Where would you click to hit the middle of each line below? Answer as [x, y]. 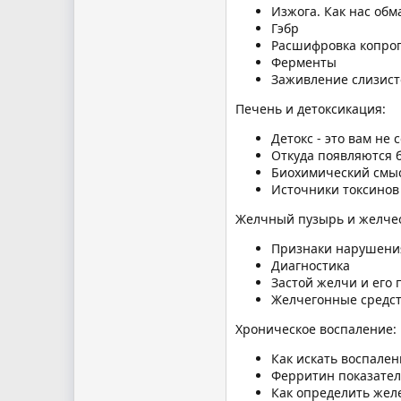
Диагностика [311, 265]
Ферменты [304, 62]
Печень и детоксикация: [311, 108]
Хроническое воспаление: [316, 328]
